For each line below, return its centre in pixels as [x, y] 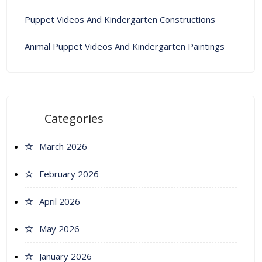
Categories [74, 119]
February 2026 [69, 174]
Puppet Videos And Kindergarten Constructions [120, 20]
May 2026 [59, 229]
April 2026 [60, 201]
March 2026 [63, 146]
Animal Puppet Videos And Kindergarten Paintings [125, 46]
